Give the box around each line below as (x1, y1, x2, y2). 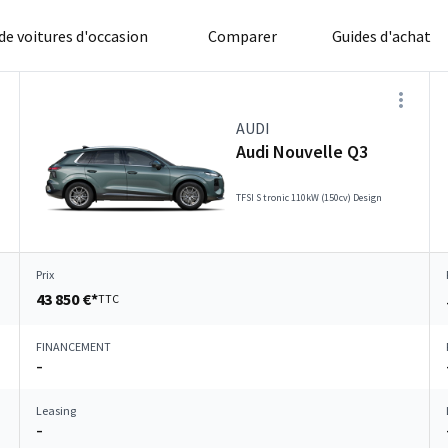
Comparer (207, 25, 277, 46)
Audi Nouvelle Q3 (236, 140, 368, 163)
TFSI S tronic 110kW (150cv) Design (236, 191, 382, 204)
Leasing (36, 403, 76, 418)
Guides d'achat (331, 25, 431, 46)
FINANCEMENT (36, 339, 111, 354)
